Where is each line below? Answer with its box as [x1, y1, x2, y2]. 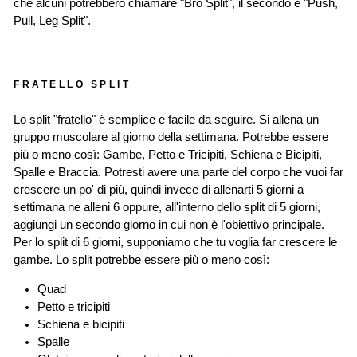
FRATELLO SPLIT [14, 79, 131, 90]
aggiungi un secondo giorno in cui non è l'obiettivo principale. [14, 218, 324, 232]
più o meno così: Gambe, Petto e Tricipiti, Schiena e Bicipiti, [14, 148, 322, 162]
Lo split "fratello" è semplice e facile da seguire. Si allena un [14, 113, 319, 127]
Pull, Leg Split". [14, 14, 91, 28]
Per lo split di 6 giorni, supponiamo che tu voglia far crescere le [14, 236, 337, 249]
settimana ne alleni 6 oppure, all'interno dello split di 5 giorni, [14, 201, 320, 214]
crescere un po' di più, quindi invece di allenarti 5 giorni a [14, 183, 304, 197]
